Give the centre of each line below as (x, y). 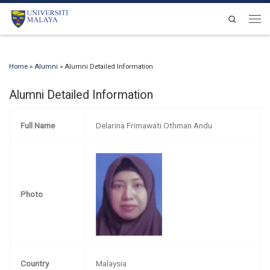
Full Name (38, 125)
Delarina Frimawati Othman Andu (154, 125)
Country (35, 263)
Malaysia (111, 263)
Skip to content (41, 16)
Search (248, 18)
